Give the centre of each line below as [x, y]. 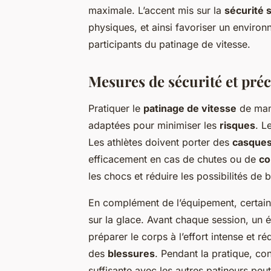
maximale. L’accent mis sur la [156, 11]
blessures [131, 254]
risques [237, 126]
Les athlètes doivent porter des [160, 142]
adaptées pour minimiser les [154, 126]
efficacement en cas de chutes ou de [174, 159]
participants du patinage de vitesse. [169, 44]
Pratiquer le [116, 109]
